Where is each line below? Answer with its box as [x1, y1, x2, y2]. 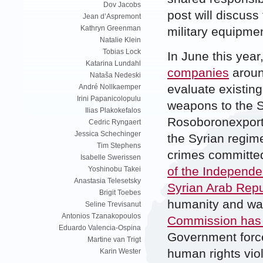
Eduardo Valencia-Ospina [59, 224, 141, 232]
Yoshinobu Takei [88, 165, 141, 174]
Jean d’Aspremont [83, 12, 141, 21]
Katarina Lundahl [86, 59, 141, 68]
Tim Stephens [97, 141, 141, 150]
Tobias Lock [103, 48, 141, 56]
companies [167, 65, 229, 80]
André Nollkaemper [79, 83, 141, 92]
